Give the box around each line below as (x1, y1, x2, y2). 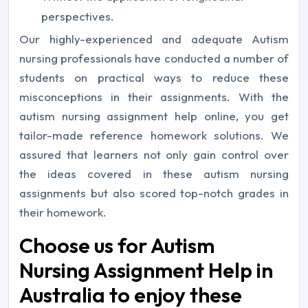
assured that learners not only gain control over (19, 147, 289, 162)
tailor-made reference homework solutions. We (19, 128, 289, 143)
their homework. (19, 205, 107, 220)
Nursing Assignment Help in (19, 257, 273, 284)
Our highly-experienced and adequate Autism (19, 32, 289, 47)
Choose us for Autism (19, 232, 214, 259)
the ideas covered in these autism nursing (19, 166, 289, 181)
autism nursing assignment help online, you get (19, 109, 289, 124)
